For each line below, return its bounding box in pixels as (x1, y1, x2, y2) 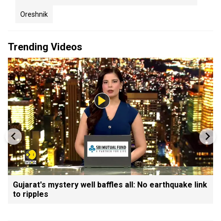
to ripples (13, 189, 48, 199)
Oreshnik (20, 10, 48, 18)
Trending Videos (8, 41, 82, 53)
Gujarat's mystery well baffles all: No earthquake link (13, 180, 207, 189)
